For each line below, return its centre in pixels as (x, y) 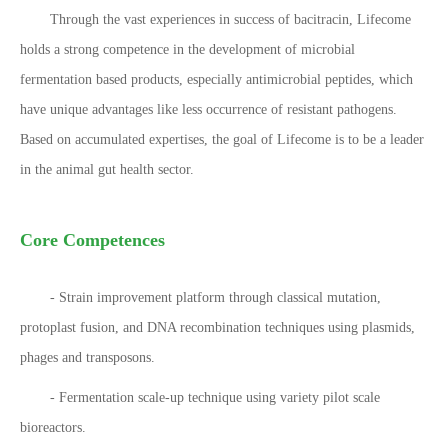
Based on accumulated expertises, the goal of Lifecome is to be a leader (222, 139)
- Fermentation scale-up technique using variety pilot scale (215, 397)
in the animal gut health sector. (107, 169)
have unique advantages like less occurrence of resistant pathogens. (208, 109)
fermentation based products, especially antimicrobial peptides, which (216, 79)
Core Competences (92, 239)
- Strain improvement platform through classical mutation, (215, 297)
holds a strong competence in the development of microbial (187, 49)
